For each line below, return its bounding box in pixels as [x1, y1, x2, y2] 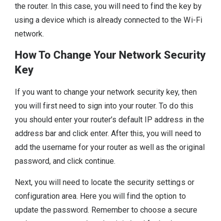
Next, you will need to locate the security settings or [15, 177, 194, 187]
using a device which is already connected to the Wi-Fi [15, 15, 202, 25]
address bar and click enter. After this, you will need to [15, 129, 201, 139]
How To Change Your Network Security [15, 49, 206, 62]
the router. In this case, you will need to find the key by [15, 1, 202, 11]
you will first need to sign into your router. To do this [15, 101, 193, 111]
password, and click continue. [15, 156, 116, 166]
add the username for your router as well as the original [15, 143, 205, 152]
